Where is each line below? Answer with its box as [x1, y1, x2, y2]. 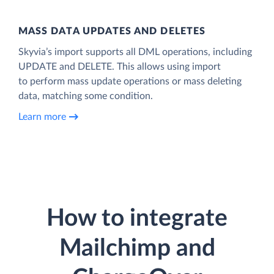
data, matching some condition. [18, 91, 153, 102]
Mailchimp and [59, 237, 215, 261]
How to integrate [46, 207, 228, 231]
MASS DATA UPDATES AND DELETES [18, 26, 206, 37]
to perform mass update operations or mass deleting [18, 76, 242, 87]
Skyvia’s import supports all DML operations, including [18, 47, 252, 57]
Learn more [18, 111, 66, 122]
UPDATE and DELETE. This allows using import [18, 62, 221, 72]
